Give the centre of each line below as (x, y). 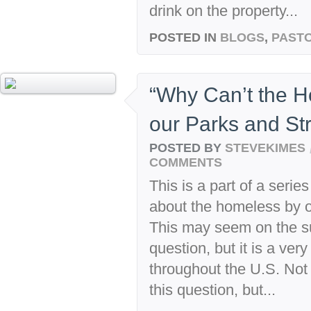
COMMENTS (186, 162)
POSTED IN (183, 37)
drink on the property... (224, 10)
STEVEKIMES (265, 147)
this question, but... (212, 289)
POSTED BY (187, 147)
